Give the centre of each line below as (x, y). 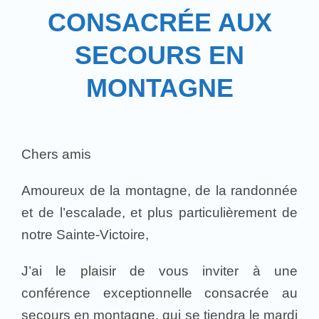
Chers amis (56, 154)
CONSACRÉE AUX (159, 22)
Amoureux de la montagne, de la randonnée (159, 190)
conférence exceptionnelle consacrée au (159, 293)
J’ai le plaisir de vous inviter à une (159, 271)
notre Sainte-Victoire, (85, 234)
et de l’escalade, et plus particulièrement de (159, 212)
